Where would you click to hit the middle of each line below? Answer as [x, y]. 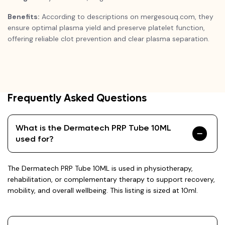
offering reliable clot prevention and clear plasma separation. [109, 39]
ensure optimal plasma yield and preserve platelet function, [106, 28]
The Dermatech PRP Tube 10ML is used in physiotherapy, [100, 168]
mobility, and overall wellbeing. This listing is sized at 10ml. [103, 190]
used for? [34, 139]
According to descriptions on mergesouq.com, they [127, 17]
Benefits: [24, 17]
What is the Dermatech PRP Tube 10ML [93, 128]
